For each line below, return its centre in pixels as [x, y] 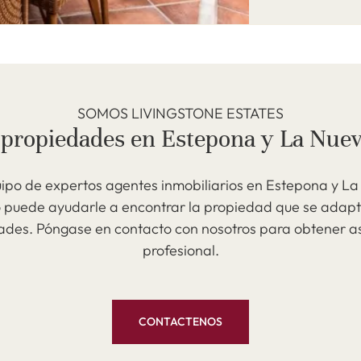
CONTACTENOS [180, 322]
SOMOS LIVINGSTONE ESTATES [180, 113]
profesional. [180, 250]
